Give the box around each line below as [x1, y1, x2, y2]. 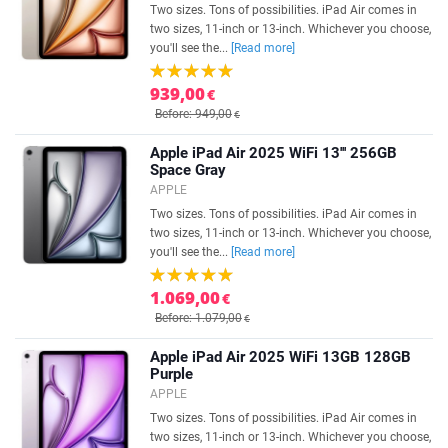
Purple [150, 365, 193, 383]
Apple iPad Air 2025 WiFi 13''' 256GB [150, 144, 397, 162]
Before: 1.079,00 [155, 311, 242, 325]
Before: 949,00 [155, 107, 232, 121]
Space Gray [150, 161, 226, 179]
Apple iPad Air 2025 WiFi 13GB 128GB [150, 348, 411, 366]
